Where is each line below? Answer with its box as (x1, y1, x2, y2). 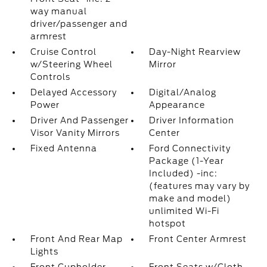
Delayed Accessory (30, 88, 117, 97)
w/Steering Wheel (30, 60, 113, 69)
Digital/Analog (149, 88, 217, 97)
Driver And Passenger (30, 116, 129, 125)
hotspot (149, 219, 187, 228)
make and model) (149, 194, 232, 203)
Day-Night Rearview (149, 47, 241, 57)
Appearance (149, 100, 206, 110)
